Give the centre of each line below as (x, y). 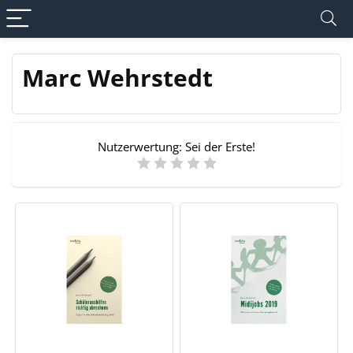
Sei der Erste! (220, 147)
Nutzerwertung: (141, 147)
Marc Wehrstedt (117, 78)
